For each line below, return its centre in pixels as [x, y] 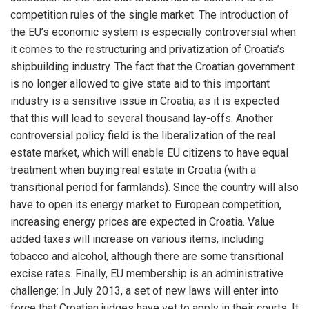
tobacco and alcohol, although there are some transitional [147, 256]
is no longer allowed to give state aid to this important [140, 84]
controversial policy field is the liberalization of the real [143, 136]
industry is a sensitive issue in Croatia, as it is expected [145, 101]
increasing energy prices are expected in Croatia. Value [142, 222]
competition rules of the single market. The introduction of [150, 15]
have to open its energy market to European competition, [146, 205]
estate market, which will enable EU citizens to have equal [149, 153]
